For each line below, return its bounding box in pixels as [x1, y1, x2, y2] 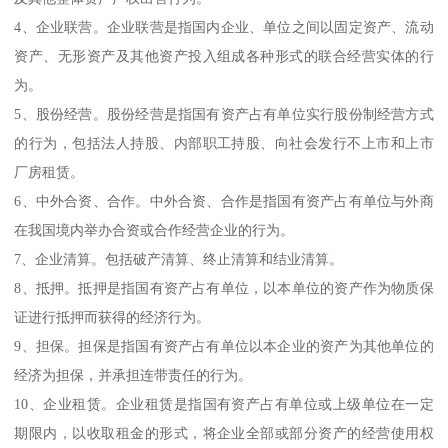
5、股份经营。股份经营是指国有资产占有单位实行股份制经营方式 [14, 105, 434, 122]
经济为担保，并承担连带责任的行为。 [14, 366, 253, 383]
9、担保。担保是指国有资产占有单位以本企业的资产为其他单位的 [14, 337, 434, 354]
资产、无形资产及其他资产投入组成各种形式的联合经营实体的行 [14, 47, 434, 64]
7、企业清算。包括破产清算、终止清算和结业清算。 [14, 250, 344, 267]
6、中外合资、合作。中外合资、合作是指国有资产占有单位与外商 [14, 192, 434, 209]
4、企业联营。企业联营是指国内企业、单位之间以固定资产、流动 [14, 18, 434, 35]
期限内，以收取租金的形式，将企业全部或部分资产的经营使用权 [14, 424, 434, 441]
